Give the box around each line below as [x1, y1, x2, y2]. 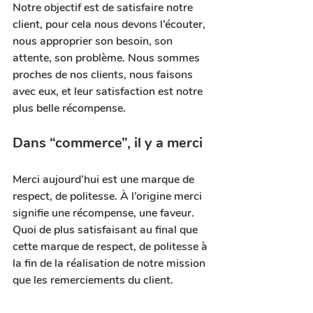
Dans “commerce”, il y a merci [13, 133, 203, 152]
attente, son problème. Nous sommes [13, 50, 203, 66]
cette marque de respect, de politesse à [13, 238, 210, 254]
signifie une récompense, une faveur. [13, 205, 197, 221]
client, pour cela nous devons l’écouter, [13, 16, 208, 32]
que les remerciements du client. [13, 272, 173, 288]
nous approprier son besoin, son [13, 33, 175, 49]
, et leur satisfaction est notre [56, 83, 205, 99]
